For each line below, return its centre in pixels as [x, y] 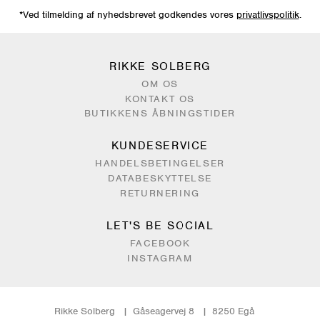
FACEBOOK [160, 243]
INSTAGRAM [160, 258]
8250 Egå [233, 311]
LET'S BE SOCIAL [160, 225]
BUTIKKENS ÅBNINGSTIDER [160, 114]
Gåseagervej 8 [164, 311]
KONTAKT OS [160, 99]
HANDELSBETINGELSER [160, 164]
